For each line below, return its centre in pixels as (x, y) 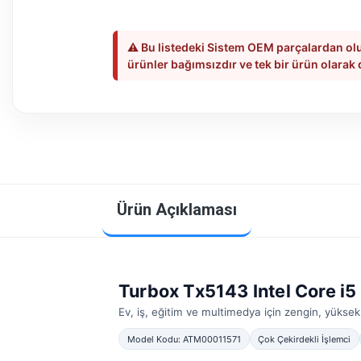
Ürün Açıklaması (177, 209)
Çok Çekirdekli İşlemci (305, 339)
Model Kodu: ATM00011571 (184, 339)
